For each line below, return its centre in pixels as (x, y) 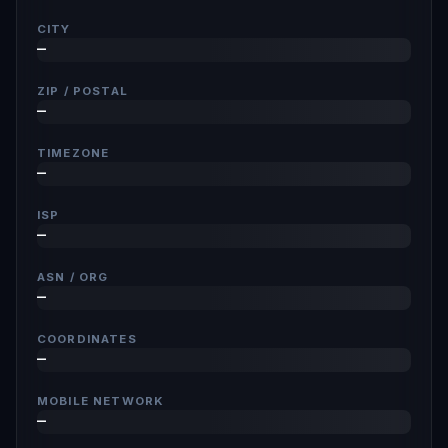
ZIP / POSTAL (82, 91)
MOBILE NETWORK (101, 401)
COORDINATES (87, 339)
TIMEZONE (73, 153)
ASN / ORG (73, 277)
